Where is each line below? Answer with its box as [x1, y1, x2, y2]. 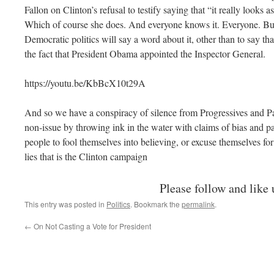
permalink [182, 199, 215, 209]
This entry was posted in [24, 199, 106, 209]
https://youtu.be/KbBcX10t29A [24, 76, 146, 89]
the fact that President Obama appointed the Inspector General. [24, 47, 265, 60]
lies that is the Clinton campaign [24, 150, 147, 163]
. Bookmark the [130, 199, 182, 209]
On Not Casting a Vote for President [32, 221, 151, 231]
